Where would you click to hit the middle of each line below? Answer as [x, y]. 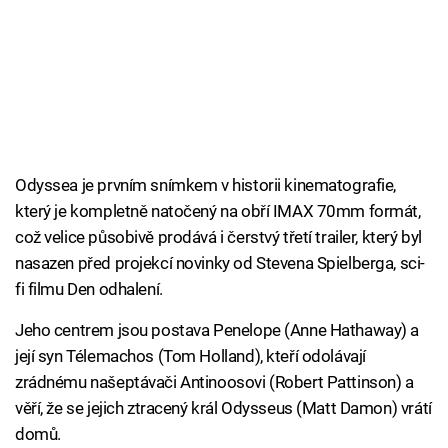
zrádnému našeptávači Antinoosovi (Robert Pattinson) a [214, 382]
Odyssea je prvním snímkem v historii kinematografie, [206, 185]
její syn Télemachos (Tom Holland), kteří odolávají [190, 356]
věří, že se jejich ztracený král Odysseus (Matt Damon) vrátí [223, 408]
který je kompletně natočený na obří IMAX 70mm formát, [218, 211]
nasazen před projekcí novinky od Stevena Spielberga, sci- [220, 263]
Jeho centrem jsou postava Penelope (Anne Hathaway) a [217, 330]
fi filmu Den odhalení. [89, 289]
